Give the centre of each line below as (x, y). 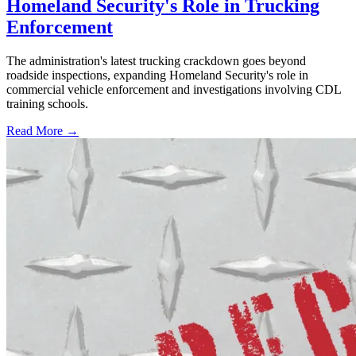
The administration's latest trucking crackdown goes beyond (156, 61)
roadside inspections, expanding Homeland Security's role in (157, 75)
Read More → (43, 131)
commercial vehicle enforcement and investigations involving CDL (174, 90)
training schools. (47, 104)
